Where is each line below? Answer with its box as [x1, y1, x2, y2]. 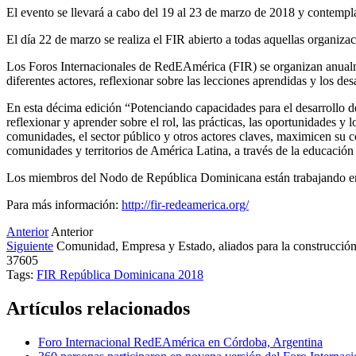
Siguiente [6, 238, 53, 253]
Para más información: [6, 197, 122, 211]
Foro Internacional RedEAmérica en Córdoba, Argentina [38, 335, 323, 349]
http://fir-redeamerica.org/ [122, 197, 249, 211]
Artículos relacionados [6, 297, 190, 319]
